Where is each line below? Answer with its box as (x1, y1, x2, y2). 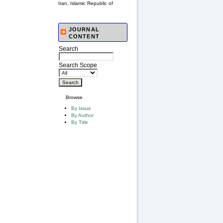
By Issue (71, 106, 91, 111)
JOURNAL (69, 26, 100, 33)
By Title (71, 119, 88, 125)
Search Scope (59, 62, 97, 69)
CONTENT (69, 33, 100, 40)
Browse (66, 95, 83, 101)
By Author (71, 112, 94, 118)
